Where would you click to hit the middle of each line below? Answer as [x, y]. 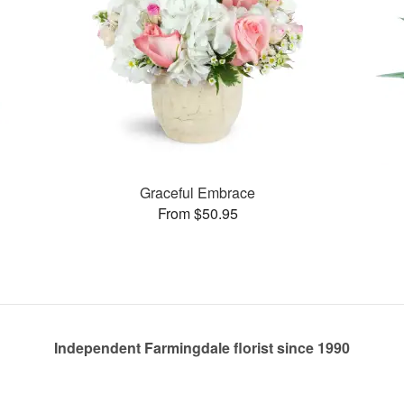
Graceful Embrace [198, 192]
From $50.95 [197, 213]
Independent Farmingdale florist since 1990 [202, 348]
